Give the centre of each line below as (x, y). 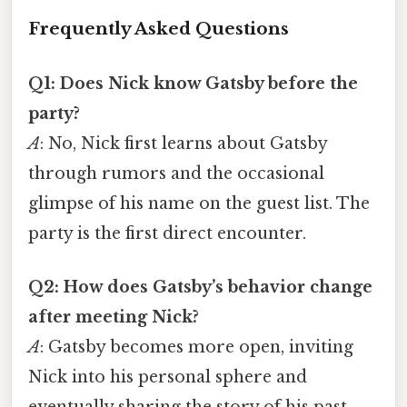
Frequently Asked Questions (159, 29)
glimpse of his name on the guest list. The (199, 203)
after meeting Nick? (114, 317)
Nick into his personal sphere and (168, 377)
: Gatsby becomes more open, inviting (197, 347)
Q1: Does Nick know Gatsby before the (193, 83)
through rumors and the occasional (176, 173)
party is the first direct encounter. (167, 233)
